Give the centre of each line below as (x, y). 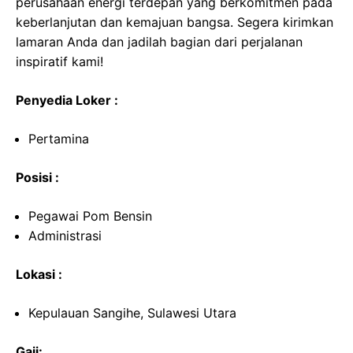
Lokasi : (39, 275)
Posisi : (37, 178)
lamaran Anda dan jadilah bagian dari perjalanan (159, 42)
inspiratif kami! (59, 62)
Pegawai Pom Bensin (90, 216)
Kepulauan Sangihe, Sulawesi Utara (132, 313)
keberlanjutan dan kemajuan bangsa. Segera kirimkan (175, 22)
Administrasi (65, 236)
